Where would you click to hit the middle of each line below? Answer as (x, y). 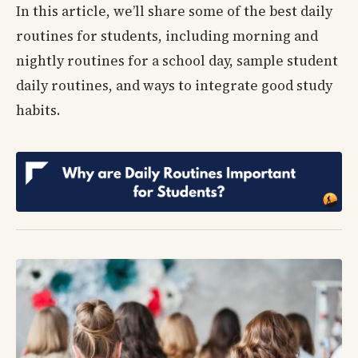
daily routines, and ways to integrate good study (174, 86)
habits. (38, 111)
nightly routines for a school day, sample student (177, 61)
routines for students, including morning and (167, 36)
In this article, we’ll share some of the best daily (174, 12)
